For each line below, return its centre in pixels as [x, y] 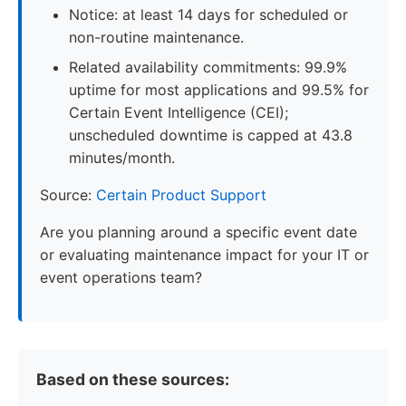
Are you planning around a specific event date [198, 232]
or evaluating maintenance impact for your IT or [204, 254]
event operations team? [121, 277]
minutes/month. [122, 157]
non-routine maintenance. [156, 37]
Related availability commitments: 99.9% [208, 67]
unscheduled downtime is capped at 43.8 [211, 135]
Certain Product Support [181, 194]
